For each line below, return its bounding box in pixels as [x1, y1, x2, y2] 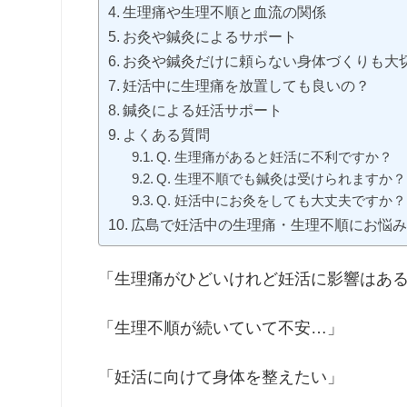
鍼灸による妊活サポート [123, 103, 283, 118]
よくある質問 [123, 127, 211, 143]
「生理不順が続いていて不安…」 [98, 320, 344, 337]
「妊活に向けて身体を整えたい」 [98, 369, 344, 386]
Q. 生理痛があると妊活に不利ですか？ [155, 150, 392, 164]
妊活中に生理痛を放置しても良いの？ [123, 78, 371, 94]
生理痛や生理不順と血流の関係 [123, 5, 327, 20]
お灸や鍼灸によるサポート [123, 29, 298, 45]
